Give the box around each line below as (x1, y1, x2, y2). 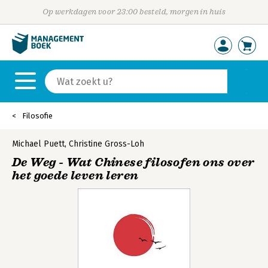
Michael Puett (12, 139, 65, 149)
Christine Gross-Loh (69, 139, 144, 149)
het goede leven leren (12, 168, 139, 183)
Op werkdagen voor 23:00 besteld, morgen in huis (42, 7, 226, 16)
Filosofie (22, 111, 53, 120)
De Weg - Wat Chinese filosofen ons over (12, 155, 255, 170)
